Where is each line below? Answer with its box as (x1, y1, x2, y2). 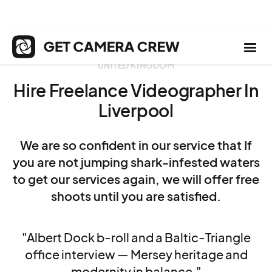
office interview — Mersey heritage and (24, 246, 248, 262)
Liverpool (98, 100, 174, 121)
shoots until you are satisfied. (51, 188, 221, 203)
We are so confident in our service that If (20, 137, 252, 152)
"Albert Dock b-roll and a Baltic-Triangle (21, 229, 251, 245)
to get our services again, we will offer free (13, 171, 259, 186)
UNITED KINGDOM (97, 59, 175, 70)
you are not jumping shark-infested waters (12, 154, 260, 169)
